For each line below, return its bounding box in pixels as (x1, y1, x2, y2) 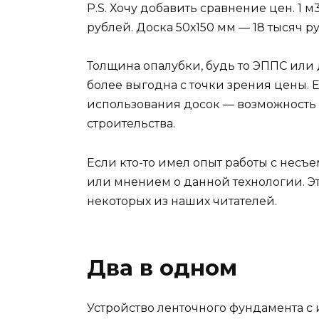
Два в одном (87, 253, 237, 281)
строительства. (87, 117, 175, 131)
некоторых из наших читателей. (87, 194, 277, 208)
